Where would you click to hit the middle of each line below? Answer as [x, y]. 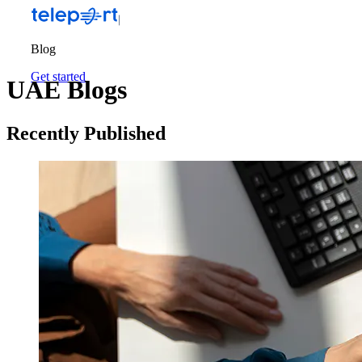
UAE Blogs [67, 90]
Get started [59, 76]
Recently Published [86, 133]
